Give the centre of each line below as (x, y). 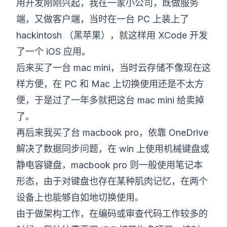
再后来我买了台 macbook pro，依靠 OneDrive (112, 133)
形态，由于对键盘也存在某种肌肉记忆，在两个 (112, 181)
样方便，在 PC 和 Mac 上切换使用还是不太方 (110, 84)
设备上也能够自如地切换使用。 (80, 197)
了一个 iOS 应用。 (53, 51)
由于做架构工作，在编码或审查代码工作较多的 (112, 214)
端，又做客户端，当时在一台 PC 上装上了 (103, 19)
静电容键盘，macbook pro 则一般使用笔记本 (109, 165)
